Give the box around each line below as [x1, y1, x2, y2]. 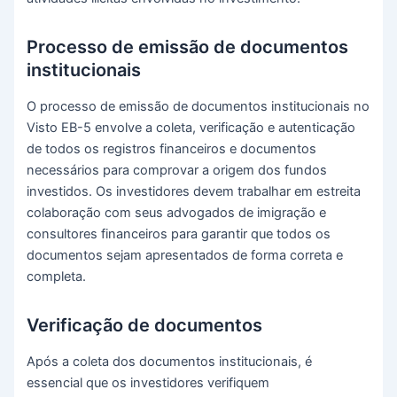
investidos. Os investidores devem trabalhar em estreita [27, 183, 362, 200]
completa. [27, 269, 87, 285]
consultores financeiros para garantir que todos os [27, 226, 331, 243]
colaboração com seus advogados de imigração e [27, 205, 327, 222]
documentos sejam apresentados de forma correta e [27, 247, 344, 264]
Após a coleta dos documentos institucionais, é [27, 354, 313, 370]
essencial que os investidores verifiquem [27, 375, 270, 392]
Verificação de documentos [27, 315, 263, 337]
